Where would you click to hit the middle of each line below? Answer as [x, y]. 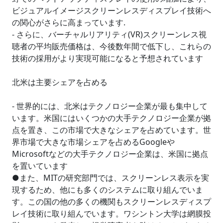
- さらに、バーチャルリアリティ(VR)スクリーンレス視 [109, 34]
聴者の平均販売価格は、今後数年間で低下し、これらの [111, 46]
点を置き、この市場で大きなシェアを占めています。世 [111, 130]
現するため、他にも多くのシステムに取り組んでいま [108, 190]
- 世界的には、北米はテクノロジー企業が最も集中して [110, 106]
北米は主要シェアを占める [60, 82]
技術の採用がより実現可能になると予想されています [108, 58]
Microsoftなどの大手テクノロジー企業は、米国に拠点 [110, 154]
